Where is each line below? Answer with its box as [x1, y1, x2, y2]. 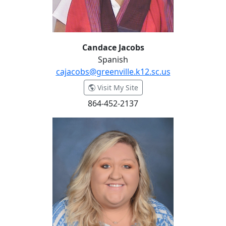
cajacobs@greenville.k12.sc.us [55, 66, 171, 77]
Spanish [98, 54, 128, 65]
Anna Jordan [6, 118, 52, 129]
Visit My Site [95, 83, 138, 92]
